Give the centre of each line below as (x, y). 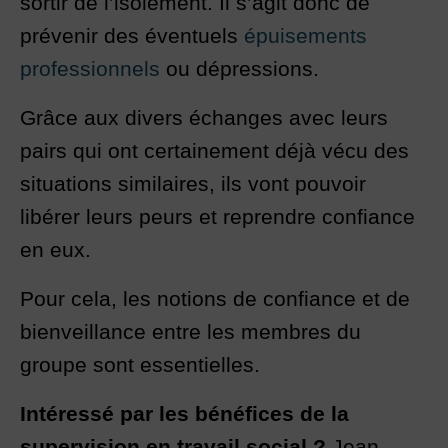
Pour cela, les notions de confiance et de (215, 299)
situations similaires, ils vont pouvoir (193, 184)
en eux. (55, 250)
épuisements (305, 36)
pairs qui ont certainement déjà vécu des (214, 151)
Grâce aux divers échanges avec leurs (204, 118)
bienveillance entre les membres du (190, 332)
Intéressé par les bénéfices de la (184, 414)
